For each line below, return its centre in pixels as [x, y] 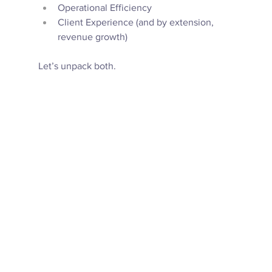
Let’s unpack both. [78, 66]
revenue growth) [93, 36]
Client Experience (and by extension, [137, 22]
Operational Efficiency [104, 7]
